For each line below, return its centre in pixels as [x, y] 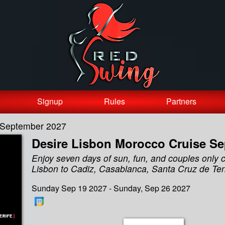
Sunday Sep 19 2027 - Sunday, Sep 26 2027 [111, 188]
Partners [182, 101]
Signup [50, 101]
